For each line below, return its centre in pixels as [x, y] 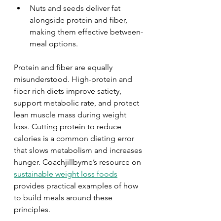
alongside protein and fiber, [79, 20]
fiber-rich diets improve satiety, [69, 91]
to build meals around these [64, 198]
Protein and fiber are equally [64, 67]
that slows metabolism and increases [79, 150]
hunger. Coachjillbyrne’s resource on [78, 162]
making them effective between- [86, 32]
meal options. [54, 44]
